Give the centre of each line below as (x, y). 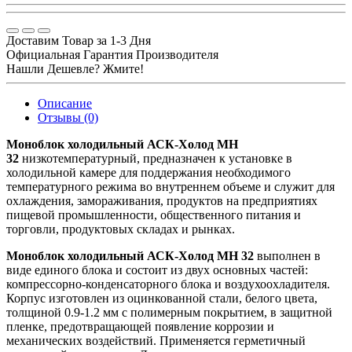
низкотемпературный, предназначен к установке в (157, 158)
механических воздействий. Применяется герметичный (156, 340)
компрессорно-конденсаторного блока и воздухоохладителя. (168, 284)
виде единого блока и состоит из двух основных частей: (157, 269)
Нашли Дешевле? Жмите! (75, 68)
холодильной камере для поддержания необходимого (148, 172)
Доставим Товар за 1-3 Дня (79, 40)
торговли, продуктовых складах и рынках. (121, 229)
